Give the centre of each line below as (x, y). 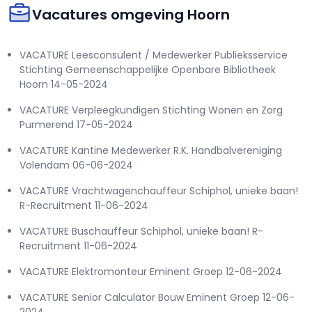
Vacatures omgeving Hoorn (131, 15)
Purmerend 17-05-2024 (76, 125)
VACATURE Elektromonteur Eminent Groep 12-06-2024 (151, 272)
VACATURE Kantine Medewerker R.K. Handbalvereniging (151, 151)
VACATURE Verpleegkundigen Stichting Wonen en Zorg (151, 110)
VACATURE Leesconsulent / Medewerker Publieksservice (154, 55)
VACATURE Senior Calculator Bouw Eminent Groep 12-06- (157, 298)
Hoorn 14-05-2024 (64, 85)
